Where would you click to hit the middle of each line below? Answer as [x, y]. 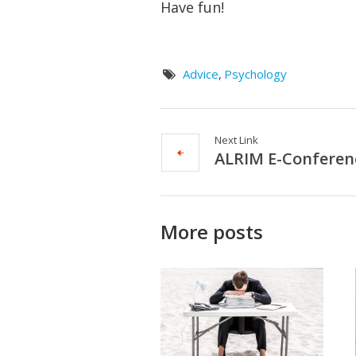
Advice [201, 74]
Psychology [255, 74]
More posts [212, 232]
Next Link [236, 140]
